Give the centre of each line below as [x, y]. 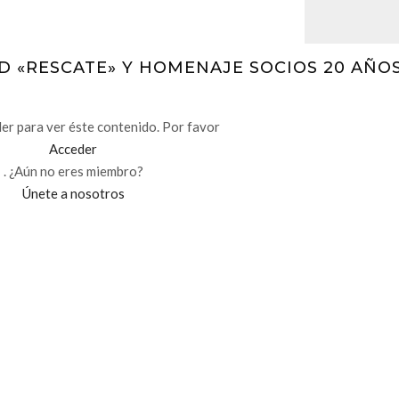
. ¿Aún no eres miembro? [73, 171]
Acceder [73, 149]
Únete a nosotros [73, 194]
